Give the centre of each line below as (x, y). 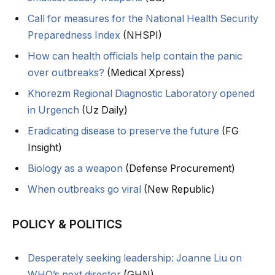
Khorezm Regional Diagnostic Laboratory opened (141, 93)
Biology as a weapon (75, 168)
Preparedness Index (74, 35)
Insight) (45, 147)
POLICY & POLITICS (67, 224)
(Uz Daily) (103, 110)
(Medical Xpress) (145, 72)
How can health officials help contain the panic (135, 56)
